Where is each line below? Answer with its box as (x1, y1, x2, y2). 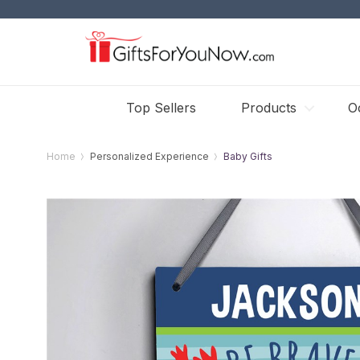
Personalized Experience (90, 150, 210, 162)
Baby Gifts (223, 150, 273, 162)
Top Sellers (126, 100, 196, 116)
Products (241, 100, 297, 116)
